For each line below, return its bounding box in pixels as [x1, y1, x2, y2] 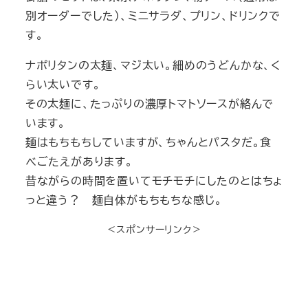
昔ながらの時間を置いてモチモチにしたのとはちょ [25, 172, 283, 188]
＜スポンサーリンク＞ [106, 221, 202, 236]
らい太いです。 [25, 76, 101, 92]
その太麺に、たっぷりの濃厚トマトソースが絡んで [25, 95, 274, 111]
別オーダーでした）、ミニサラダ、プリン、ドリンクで [25, 7, 280, 23]
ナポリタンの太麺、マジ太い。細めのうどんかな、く [25, 56, 281, 73]
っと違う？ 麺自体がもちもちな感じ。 [25, 191, 223, 208]
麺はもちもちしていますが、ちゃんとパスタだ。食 [25, 133, 272, 150]
